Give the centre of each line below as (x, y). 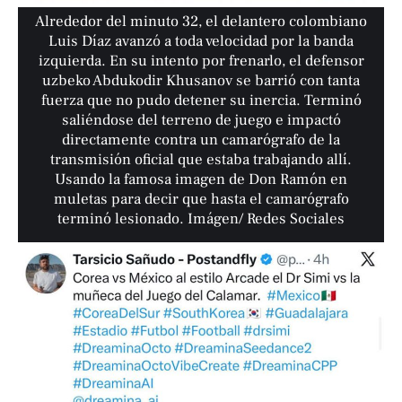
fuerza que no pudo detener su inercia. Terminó (201, 100)
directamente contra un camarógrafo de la (201, 140)
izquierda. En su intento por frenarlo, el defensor (201, 61)
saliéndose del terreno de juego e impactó (201, 120)
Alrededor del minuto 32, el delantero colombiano (201, 21)
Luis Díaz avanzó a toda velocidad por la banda (201, 41)
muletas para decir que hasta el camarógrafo (201, 199)
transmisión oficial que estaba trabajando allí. (201, 159)
